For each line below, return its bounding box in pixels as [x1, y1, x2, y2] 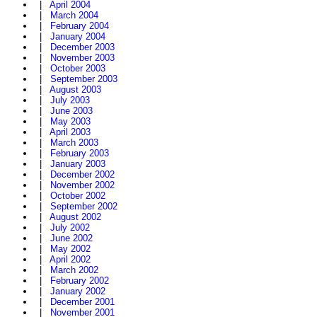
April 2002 [50, 254, 91, 265]
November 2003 [50, 52, 115, 64]
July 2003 [50, 95, 90, 106]
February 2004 [50, 21, 109, 32]
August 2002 [50, 212, 101, 223]
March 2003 [50, 137, 98, 149]
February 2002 [50, 275, 109, 287]
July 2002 [50, 222, 90, 234]
